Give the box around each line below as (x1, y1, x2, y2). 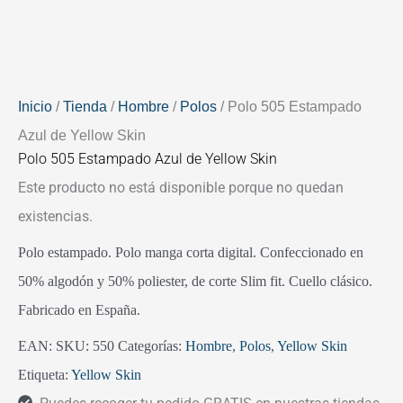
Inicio (18, 99, 52, 114)
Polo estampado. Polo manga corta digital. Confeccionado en (18, 244, 363, 260)
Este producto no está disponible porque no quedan (18, 178, 344, 196)
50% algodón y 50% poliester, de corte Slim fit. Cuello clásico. (18, 273, 372, 289)
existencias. (18, 207, 93, 225)
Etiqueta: (18, 366, 71, 382)
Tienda (63, 99, 107, 114)
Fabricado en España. (18, 301, 140, 318)
